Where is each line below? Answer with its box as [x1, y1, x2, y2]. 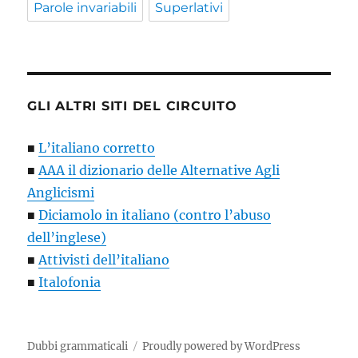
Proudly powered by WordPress [142, 340, 301, 354]
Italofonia [38, 274, 101, 291]
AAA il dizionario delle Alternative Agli [38, 162, 280, 179]
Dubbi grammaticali [27, 340, 129, 354]
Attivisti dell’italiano [38, 252, 170, 268]
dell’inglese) [27, 229, 107, 246]
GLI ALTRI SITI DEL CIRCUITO [27, 98, 237, 114]
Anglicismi [27, 185, 95, 201]
